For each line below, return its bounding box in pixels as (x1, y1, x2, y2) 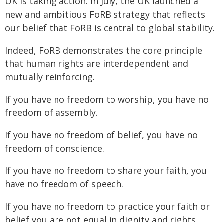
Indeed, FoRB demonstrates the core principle (5, 44, 202, 56)
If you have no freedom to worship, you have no (5, 93, 209, 105)
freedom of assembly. (5, 107, 98, 118)
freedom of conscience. (5, 142, 104, 154)
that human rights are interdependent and (5, 57, 188, 69)
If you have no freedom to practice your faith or (5, 200, 210, 212)
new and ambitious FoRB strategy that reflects (5, 8, 205, 20)
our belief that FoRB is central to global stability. (5, 22, 215, 34)
